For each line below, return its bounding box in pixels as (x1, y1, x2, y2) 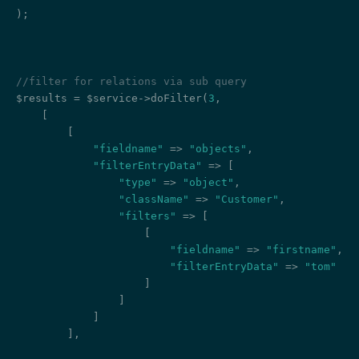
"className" (119, 193, 189, 206)
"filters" (119, 210, 176, 223)
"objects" (189, 143, 247, 155)
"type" (119, 176, 157, 189)
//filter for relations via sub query (16, 75, 247, 88)
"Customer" (215, 193, 279, 206)
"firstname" (266, 244, 337, 256)
